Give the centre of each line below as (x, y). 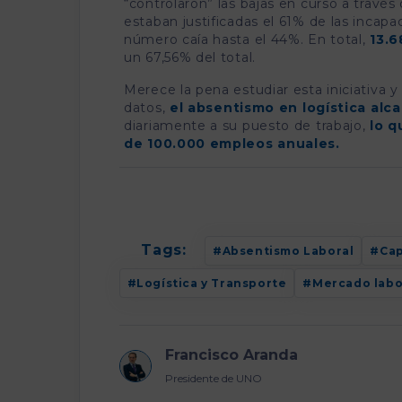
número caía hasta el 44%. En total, (247, 40)
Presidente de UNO (213, 379)
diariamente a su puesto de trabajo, (247, 126)
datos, (147, 108)
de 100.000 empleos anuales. (232, 144)
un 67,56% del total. (190, 58)
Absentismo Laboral (288, 250)
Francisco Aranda (231, 355)
